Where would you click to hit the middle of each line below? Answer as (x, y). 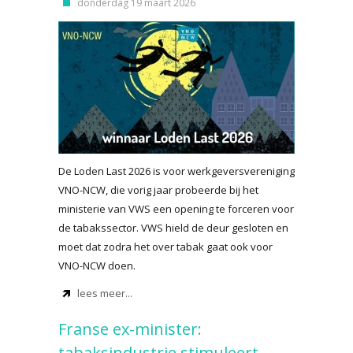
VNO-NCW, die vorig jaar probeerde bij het (158, 190)
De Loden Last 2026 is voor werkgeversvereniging (176, 171)
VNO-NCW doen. (97, 266)
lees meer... (105, 293)
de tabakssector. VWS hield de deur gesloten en (173, 228)
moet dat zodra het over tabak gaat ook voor (165, 247)
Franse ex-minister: (130, 329)
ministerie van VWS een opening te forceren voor (176, 209)
